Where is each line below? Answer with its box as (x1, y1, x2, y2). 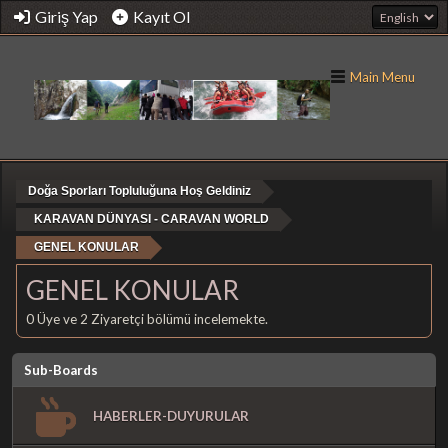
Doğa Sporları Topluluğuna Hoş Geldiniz (27, 183, 251, 198)
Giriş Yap (35, 7, 98, 26)
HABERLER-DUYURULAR (93, 407, 249, 424)
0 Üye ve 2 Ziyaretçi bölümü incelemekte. (26, 311, 268, 328)
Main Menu (350, 68, 416, 85)
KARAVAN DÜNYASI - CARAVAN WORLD (33, 211, 269, 226)
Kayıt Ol (133, 7, 190, 26)
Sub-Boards (24, 362, 98, 379)
